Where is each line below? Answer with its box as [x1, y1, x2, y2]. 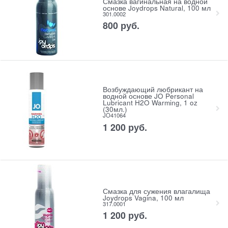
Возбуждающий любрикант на [102, 84, 203, 95]
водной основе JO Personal [102, 91, 194, 101]
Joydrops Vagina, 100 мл [102, 192, 184, 203]
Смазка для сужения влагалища [102, 186, 210, 196]
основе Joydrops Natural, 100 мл [102, 3, 211, 13]
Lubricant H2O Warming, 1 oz [102, 98, 197, 108]
